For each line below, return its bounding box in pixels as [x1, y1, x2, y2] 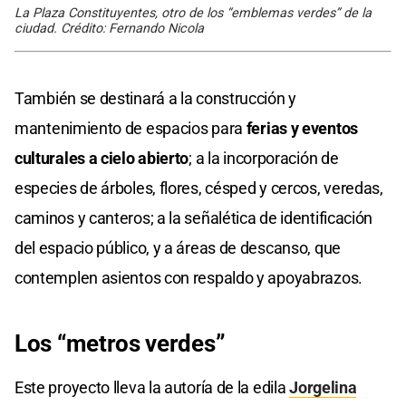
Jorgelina [289, 378, 357, 398]
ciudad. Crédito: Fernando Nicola [14, 21, 204, 37]
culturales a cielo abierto [14, 149, 189, 169]
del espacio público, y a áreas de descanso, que [14, 238, 341, 258]
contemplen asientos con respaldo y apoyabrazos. [14, 268, 362, 288]
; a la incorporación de [188, 149, 339, 169]
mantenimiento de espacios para [14, 119, 246, 139]
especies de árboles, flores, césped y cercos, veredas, [14, 179, 383, 198]
